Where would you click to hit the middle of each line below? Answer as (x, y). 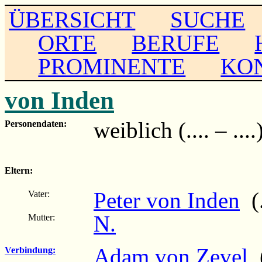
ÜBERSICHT (72, 19)
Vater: (39, 194)
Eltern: (19, 170)
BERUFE (176, 43)
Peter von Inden (167, 200)
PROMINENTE (112, 66)
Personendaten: (36, 123)
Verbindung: (30, 250)
